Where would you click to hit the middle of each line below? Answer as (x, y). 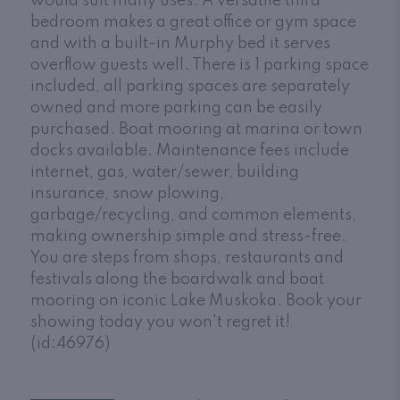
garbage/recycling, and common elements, (193, 215)
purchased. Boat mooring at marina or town (196, 129)
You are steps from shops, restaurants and (187, 258)
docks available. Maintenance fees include (190, 150)
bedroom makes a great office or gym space (193, 22)
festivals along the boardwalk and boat (177, 279)
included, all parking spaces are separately (190, 86)
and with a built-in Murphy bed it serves (180, 43)
